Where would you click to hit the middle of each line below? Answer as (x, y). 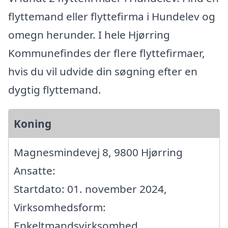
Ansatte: (35, 170)
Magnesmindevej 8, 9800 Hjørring (98, 152)
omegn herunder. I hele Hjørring (89, 34)
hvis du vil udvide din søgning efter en (103, 71)
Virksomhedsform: (60, 207)
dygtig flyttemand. (55, 89)
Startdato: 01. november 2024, (90, 189)
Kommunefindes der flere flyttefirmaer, (107, 53)
